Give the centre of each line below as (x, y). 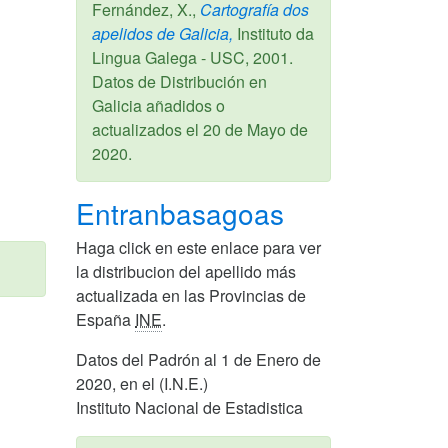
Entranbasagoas (184, 212)
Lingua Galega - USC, (172, 57)
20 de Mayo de (255, 129)
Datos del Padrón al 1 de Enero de (198, 359)
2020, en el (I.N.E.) (142, 383)
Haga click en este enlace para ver (198, 247)
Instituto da (273, 33)
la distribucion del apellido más (186, 271)
